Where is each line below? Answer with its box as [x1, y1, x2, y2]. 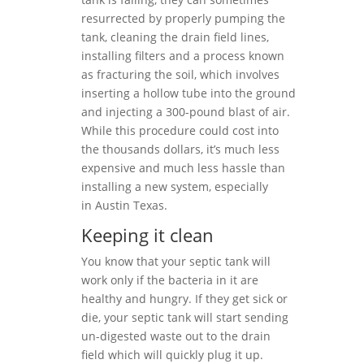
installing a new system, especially [81, 179, 268, 194]
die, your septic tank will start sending [81, 310, 288, 325]
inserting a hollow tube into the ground [81, 85, 296, 101]
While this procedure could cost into [81, 123, 279, 138]
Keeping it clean [81, 223, 214, 247]
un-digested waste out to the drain [81, 328, 271, 344]
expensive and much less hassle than [81, 160, 285, 175]
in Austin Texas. [81, 197, 167, 213]
